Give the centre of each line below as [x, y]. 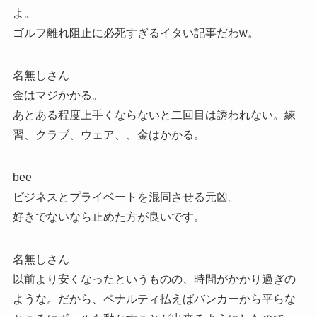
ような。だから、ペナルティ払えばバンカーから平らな [154, 299]
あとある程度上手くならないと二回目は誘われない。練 [154, 115]
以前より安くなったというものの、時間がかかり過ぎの [154, 279]
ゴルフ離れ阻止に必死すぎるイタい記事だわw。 [136, 33]
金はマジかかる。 [58, 95]
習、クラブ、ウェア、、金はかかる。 [109, 134]
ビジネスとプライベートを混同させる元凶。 [126, 197]
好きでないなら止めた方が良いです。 [109, 217]
